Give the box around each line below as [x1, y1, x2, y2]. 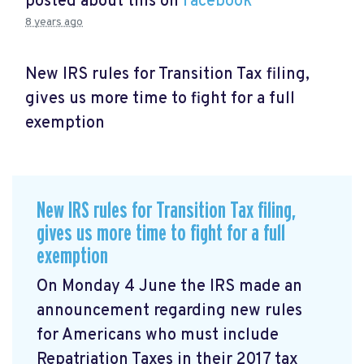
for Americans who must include [37, 324, 279, 346]
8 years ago [25, 15, 83, 30]
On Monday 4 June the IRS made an [37, 275, 302, 297]
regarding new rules [154, 300, 302, 322]
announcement [37, 300, 154, 322]
